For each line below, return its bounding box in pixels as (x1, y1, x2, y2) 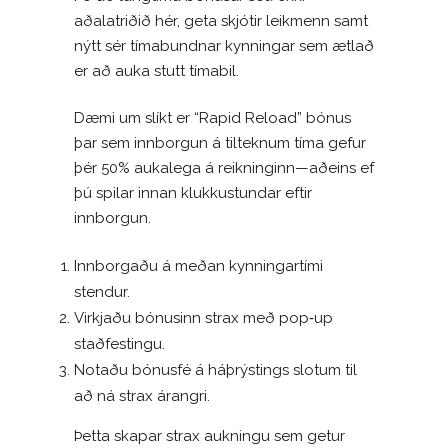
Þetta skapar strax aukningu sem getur (74, 426, 345, 445)
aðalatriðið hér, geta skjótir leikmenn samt (74, 11, 368, 30)
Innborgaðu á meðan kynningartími (74, 256, 323, 275)
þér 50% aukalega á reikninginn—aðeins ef (74, 158, 374, 177)
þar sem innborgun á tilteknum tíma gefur (74, 133, 366, 152)
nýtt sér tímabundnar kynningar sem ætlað (74, 36, 374, 55)
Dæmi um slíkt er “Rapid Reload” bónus (74, 108, 351, 127)
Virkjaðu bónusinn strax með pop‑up (74, 308, 333, 327)
